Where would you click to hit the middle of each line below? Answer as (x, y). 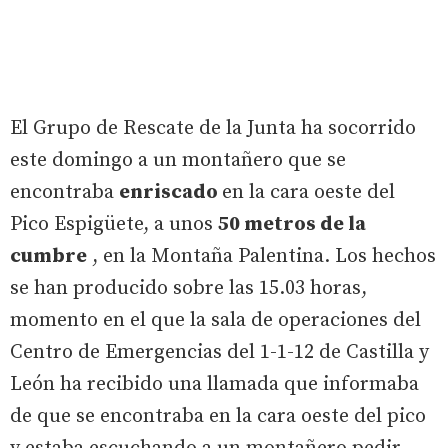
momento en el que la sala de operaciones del (215, 321)
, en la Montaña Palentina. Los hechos (261, 257)
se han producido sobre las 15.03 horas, (188, 289)
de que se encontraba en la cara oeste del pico (218, 417)
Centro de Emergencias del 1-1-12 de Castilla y (219, 353)
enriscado (170, 193)
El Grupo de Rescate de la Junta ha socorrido (213, 129)
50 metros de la (292, 225)
